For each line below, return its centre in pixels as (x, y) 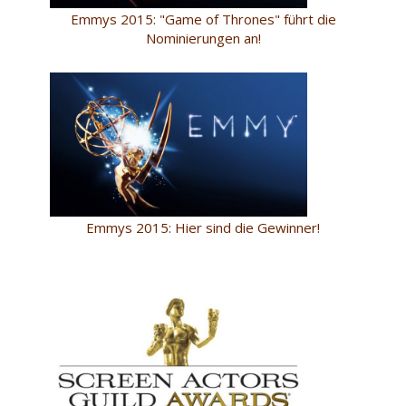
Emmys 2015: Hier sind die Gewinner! (203, 228)
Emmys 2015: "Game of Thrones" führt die (203, 19)
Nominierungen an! (203, 39)
